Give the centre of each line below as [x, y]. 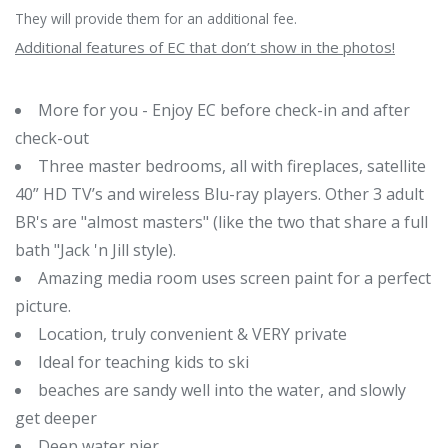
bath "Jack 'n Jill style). [97, 249]
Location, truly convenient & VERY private [192, 333]
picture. [45, 305]
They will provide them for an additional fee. [156, 18]
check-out [52, 137]
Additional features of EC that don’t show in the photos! [205, 46]
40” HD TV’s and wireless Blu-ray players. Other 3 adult [219, 193]
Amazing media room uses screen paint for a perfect [234, 277]
